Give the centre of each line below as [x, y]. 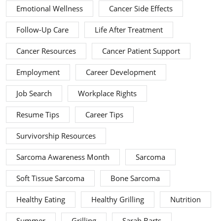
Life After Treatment [129, 30]
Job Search [34, 94]
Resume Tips [38, 115]
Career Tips [104, 115]
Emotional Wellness [50, 9]
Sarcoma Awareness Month [63, 157]
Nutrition [185, 200]
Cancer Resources [46, 51]
